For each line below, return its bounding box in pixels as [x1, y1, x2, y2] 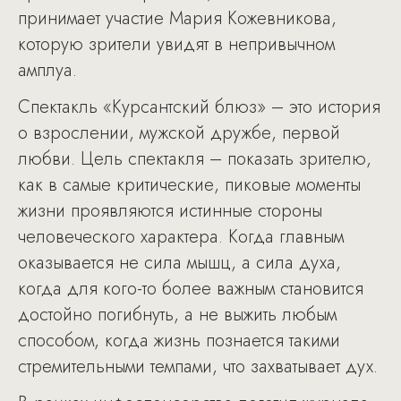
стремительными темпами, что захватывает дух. [18, 354, 378, 380]
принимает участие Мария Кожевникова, [18, 5, 337, 31]
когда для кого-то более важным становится [18, 276, 363, 302]
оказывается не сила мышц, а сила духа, [18, 250, 341, 276]
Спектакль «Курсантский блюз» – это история [18, 94, 380, 120]
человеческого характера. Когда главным [18, 224, 344, 250]
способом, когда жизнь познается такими [18, 328, 340, 354]
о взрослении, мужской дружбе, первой [18, 120, 340, 146]
